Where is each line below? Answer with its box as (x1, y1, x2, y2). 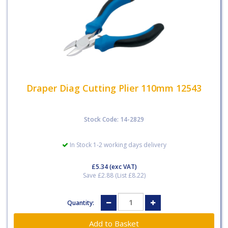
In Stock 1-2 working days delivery (68, 140, 166, 149)
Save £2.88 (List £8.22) (82, 171, 146, 180)
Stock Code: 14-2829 (84, 115, 144, 124)
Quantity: (67, 198, 96, 207)
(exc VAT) (107, 162, 137, 171)
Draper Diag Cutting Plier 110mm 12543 (26, 81, 202, 94)
